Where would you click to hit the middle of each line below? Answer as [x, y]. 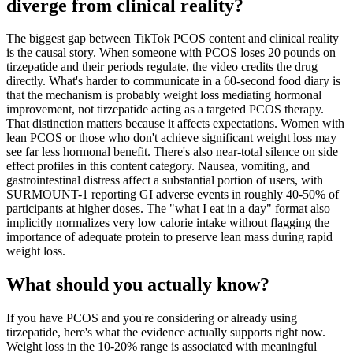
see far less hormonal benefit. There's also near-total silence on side [172, 152]
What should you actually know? [138, 285]
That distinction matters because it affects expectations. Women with [175, 124]
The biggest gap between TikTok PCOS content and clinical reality [173, 39]
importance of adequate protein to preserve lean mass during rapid [169, 237]
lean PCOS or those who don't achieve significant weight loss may [171, 138]
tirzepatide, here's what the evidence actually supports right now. [166, 333]
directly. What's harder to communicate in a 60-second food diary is [173, 81]
